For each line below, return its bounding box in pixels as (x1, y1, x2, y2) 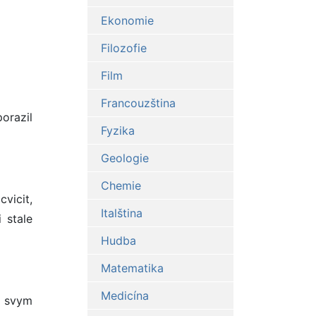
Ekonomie (100, 13, 154, 28)
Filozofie (100, 41, 147, 56)
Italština (100, 206, 142, 221)
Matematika (100, 261, 164, 276)
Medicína (100, 288, 149, 303)
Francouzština (100, 96, 176, 111)
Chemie (100, 178, 141, 193)
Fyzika (100, 123, 135, 138)
